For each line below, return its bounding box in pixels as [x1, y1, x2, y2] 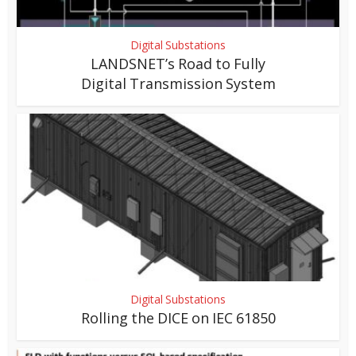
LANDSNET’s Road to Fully [91, 53, 265, 73]
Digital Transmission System [80, 73, 276, 93]
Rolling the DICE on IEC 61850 [80, 308, 276, 327]
